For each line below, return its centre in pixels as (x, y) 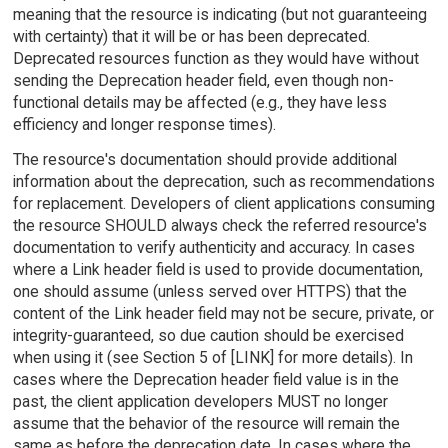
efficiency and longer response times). (144, 125)
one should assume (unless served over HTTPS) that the (209, 291)
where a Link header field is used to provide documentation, (217, 269)
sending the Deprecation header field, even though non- (203, 81)
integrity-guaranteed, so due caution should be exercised (208, 335)
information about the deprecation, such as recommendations (223, 181)
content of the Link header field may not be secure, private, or (223, 313)
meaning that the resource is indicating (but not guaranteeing (219, 15)
